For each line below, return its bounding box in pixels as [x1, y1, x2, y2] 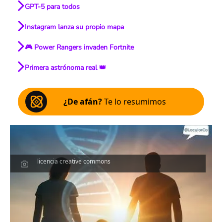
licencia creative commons [37, 157, 111, 166]
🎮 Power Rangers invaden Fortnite [24, 43, 134, 52]
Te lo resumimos [102, 96, 166, 107]
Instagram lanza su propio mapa [24, 22, 124, 32]
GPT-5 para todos [24, 2, 80, 11]
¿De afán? [63, 96, 102, 107]
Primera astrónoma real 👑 [24, 63, 106, 72]
